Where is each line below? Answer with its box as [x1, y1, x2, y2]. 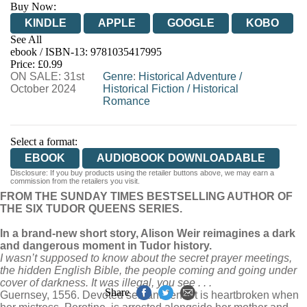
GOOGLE [167, 17, 214, 29]
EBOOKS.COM [25, 50, 101, 62]
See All [10, 34, 42, 45]
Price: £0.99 [10, 58, 62, 70]
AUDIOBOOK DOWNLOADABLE [97, 152, 265, 164]
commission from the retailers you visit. [10, 177, 140, 185]
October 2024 [10, 83, 76, 95]
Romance [102, 95, 150, 107]
